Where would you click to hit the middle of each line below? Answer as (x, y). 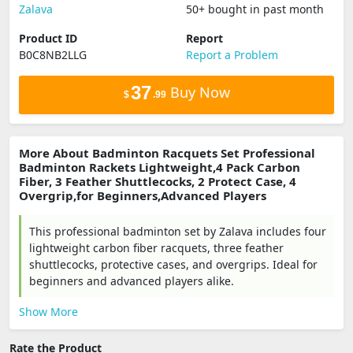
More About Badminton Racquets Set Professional (167, 153)
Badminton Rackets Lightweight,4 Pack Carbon (160, 167)
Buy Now (198, 92)
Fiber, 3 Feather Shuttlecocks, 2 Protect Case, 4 (158, 181)
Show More (48, 312)
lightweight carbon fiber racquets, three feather (156, 248)
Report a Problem (232, 55)
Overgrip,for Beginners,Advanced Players (143, 195)
